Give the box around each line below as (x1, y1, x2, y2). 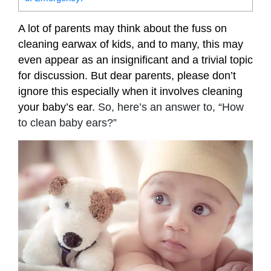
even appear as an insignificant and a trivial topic (18, 53, 253, 66)
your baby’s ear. (18, 100, 95, 113)
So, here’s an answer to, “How (95, 100, 244, 113)
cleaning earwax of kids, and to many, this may (18, 38, 243, 50)
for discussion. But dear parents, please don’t (18, 69, 236, 82)
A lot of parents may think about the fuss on (18, 22, 227, 34)
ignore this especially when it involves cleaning (18, 85, 243, 97)
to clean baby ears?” (18, 116, 117, 129)
